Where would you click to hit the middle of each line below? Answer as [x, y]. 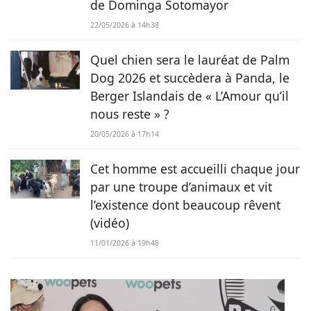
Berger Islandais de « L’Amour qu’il [190, 95]
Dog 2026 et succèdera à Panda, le [190, 77]
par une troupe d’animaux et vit [181, 186]
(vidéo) [110, 222]
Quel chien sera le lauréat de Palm [190, 59]
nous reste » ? [130, 114]
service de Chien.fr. [55, 18]
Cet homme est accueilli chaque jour [195, 168]
